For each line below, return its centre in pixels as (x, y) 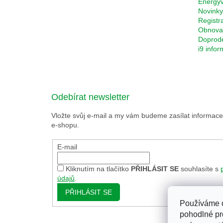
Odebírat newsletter (90, 97)
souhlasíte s (199, 168)
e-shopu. (65, 125)
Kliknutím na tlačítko (98, 168)
